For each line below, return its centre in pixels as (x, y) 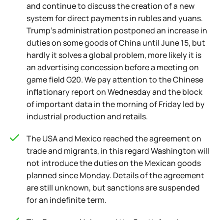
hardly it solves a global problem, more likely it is (114, 55)
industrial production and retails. (87, 116)
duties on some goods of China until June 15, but (116, 43)
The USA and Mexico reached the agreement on (114, 138)
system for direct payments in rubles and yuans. (115, 18)
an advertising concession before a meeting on (113, 67)
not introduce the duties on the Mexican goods (114, 163)
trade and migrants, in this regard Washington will (118, 151)
